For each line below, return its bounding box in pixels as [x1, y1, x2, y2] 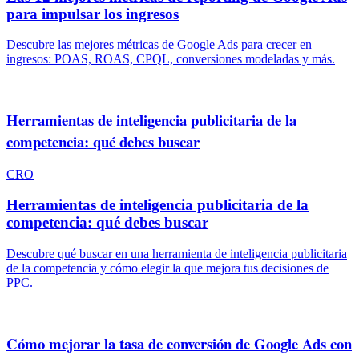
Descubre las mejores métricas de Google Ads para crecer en [6, 38, 312, 52]
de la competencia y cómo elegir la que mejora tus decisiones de [6, 261, 329, 276]
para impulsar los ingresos [6, 5, 179, 22]
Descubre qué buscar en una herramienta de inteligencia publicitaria [6, 247, 347, 261]
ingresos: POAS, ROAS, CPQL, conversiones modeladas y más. [6, 52, 335, 67]
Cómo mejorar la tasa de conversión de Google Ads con [6, 332, 352, 354]
